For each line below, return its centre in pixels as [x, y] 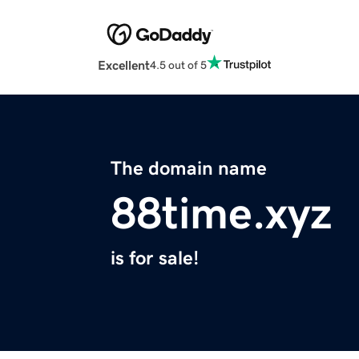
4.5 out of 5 [178, 65]
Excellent [124, 65]
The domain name [189, 169]
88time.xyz [221, 214]
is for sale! [155, 258]
